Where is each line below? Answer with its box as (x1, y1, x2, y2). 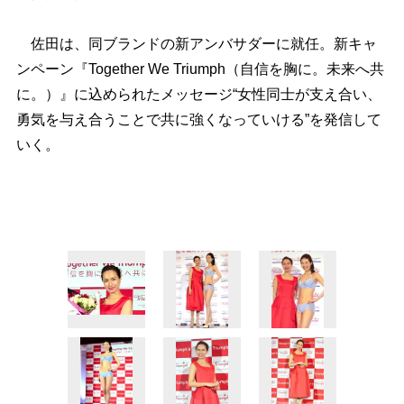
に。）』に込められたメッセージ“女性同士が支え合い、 (15, 86, 381, 102)
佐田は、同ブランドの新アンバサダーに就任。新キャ (15, 35, 377, 51)
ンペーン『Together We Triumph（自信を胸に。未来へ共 (15, 60, 384, 77)
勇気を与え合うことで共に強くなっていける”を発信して (15, 111, 381, 127)
